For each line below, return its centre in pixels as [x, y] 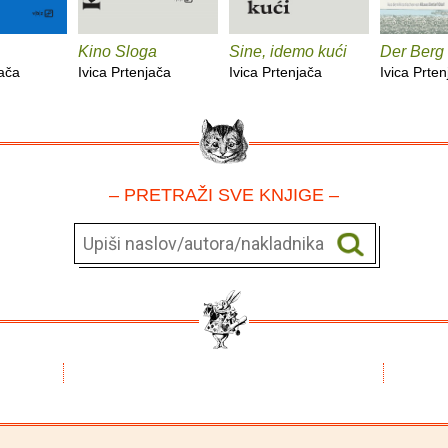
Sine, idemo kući [288, 51]
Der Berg [412, 51]
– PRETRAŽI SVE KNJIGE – [224, 194]
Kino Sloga [117, 51]
